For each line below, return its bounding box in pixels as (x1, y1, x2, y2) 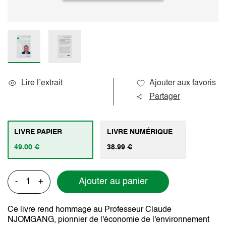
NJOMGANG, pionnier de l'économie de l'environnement (8, 215, 209, 224)
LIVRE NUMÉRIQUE (107, 128, 173, 136)
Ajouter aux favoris (149, 79, 216, 87)
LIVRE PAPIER (14, 128, 62, 136)
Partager (149, 92, 180, 101)
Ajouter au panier (78, 177, 148, 187)
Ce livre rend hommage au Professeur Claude (8, 205, 172, 214)
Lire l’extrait (21, 79, 63, 87)
